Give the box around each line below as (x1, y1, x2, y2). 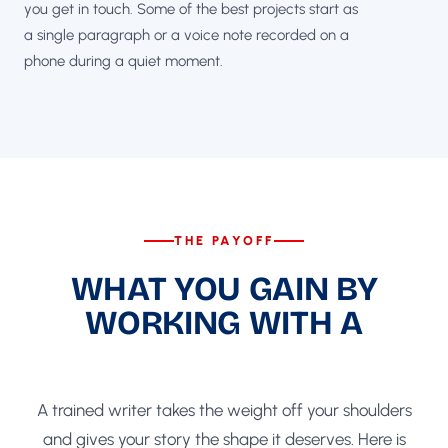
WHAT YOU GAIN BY (70, 268, 378, 309)
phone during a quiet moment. (24, 51, 223, 70)
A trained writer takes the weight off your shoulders (36, 400, 412, 421)
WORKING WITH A (85, 302, 363, 343)
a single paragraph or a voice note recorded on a (24, 25, 349, 44)
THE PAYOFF (174, 232, 274, 248)
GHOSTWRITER (106, 337, 342, 378)
